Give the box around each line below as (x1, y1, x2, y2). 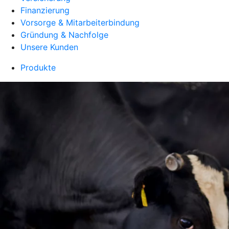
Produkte (20, 62, 56, 73)
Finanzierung (20, 5, 70, 15)
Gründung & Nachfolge (20, 30, 108, 40)
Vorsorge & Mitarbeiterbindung (20, 17, 140, 28)
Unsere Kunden (20, 42, 78, 52)
